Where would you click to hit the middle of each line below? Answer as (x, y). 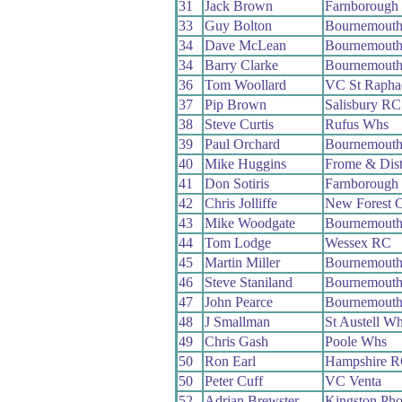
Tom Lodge (237, 242)
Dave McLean (245, 45)
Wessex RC (358, 242)
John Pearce (238, 301)
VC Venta (353, 380)
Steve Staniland (248, 282)
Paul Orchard (242, 144)
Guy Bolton (238, 25)
